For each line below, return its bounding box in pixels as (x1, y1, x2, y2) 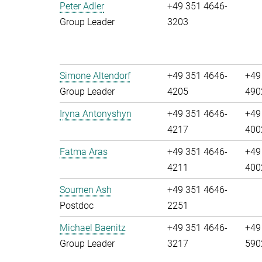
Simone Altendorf (60, 70, 130, 81)
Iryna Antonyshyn (60, 108, 132, 119)
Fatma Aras (60, 146, 108, 157)
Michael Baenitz (60, 222, 126, 233)
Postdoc (60, 200, 94, 211)
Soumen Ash (60, 184, 112, 195)
